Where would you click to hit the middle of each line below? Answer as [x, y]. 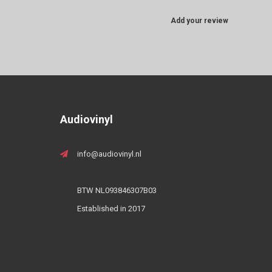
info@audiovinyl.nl [109, 154]
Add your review [199, 21]
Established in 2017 [111, 209]
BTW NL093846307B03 [117, 191]
